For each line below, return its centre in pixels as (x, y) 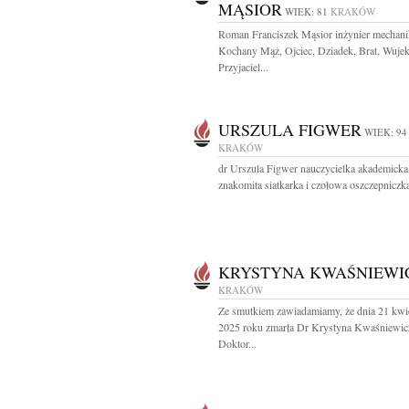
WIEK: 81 (306, 11)
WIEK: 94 (386, 132)
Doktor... (237, 343)
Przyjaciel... (243, 67)
